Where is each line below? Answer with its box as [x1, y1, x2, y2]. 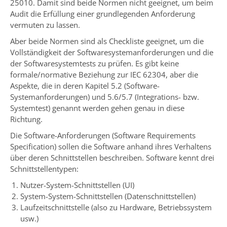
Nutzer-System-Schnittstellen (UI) [20, 180, 134, 191]
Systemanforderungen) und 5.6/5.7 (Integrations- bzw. [10, 92, 199, 102]
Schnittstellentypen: [10, 164, 79, 174]
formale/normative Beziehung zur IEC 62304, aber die [10, 69, 198, 80]
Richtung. [10, 114, 43, 125]
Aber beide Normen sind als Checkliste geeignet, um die [10, 36, 204, 47]
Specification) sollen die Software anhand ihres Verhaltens [10, 141, 211, 152]
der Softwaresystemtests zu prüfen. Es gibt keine [10, 58, 179, 69]
